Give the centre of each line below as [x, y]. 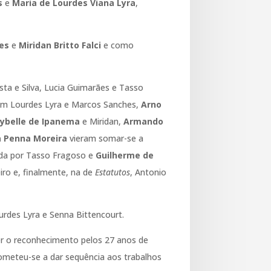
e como [118, 45]
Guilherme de [125, 155]
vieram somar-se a [106, 138]
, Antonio [149, 172]
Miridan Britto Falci [60, 45]
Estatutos [113, 172]
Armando [144, 121]
